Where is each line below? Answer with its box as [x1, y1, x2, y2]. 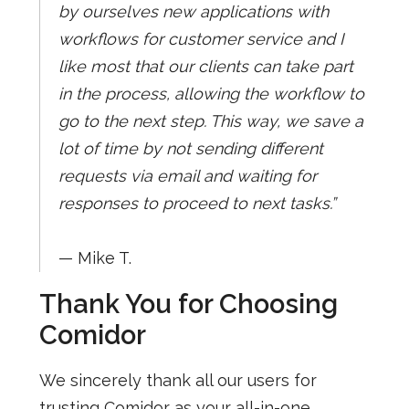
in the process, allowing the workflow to [58, 83, 364, 103]
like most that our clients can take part [58, 56, 353, 76]
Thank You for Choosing [38, 288, 338, 320]
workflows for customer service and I [58, 28, 343, 48]
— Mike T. [58, 247, 131, 267]
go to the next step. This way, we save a [58, 110, 363, 131]
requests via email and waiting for [58, 165, 317, 185]
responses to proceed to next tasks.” [58, 193, 336, 213]
